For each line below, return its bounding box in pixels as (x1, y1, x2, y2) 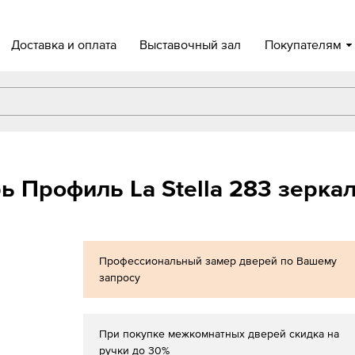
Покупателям (264, 37, 342, 52)
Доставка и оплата (10, 37, 116, 52)
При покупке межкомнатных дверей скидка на (99, 327, 340, 340)
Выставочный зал (139, 37, 242, 52)
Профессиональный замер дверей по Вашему (99, 254, 338, 267)
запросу (99, 271, 141, 284)
